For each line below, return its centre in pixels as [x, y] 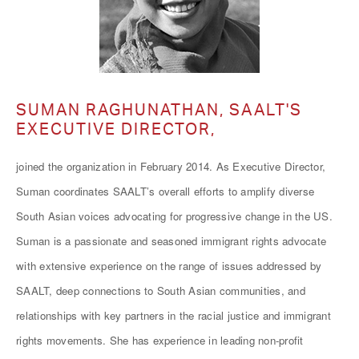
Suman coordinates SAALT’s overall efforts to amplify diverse [165, 191]
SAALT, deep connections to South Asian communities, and [161, 290]
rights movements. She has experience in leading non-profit [160, 340]
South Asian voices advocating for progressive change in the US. [174, 216]
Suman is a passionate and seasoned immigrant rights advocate [171, 241]
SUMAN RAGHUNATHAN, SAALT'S [159, 109]
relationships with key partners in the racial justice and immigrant [173, 315]
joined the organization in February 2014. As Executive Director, [171, 166]
